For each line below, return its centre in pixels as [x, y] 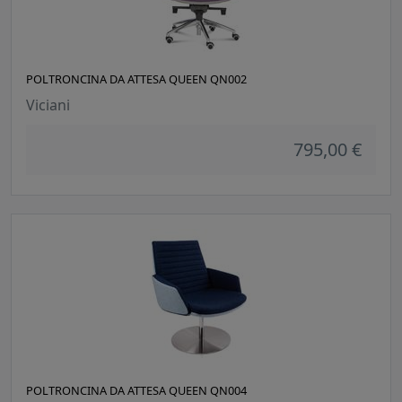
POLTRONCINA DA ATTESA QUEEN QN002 [136, 79]
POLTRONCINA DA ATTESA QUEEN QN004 [136, 391]
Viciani [48, 105]
